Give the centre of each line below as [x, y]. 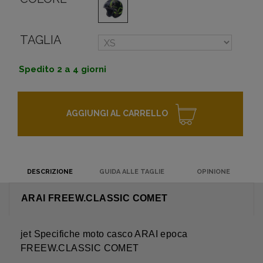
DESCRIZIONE [50, 172]
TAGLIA [41, 40]
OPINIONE [213, 172]
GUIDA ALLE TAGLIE [131, 172]
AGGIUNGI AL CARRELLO [117, 114]
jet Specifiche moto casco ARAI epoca [104, 234]
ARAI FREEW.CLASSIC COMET [95, 198]
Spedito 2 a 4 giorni [63, 70]
